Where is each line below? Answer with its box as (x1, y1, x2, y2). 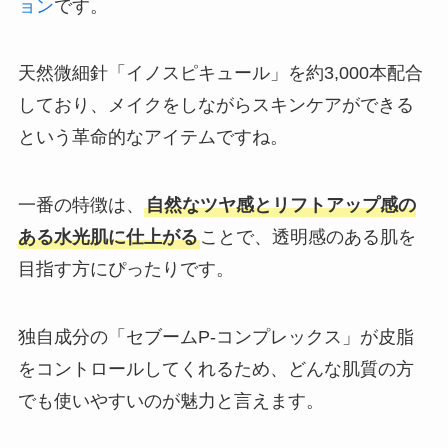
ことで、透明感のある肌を (199, 227, 416, 248)
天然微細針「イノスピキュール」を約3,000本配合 (17, 63, 423, 84)
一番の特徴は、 (17, 195, 144, 216)
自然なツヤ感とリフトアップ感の (145, 195, 416, 216)
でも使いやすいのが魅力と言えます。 (17, 390, 324, 411)
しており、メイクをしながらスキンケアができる (17, 95, 414, 116)
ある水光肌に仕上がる (17, 227, 198, 248)
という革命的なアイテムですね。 (17, 127, 288, 148)
